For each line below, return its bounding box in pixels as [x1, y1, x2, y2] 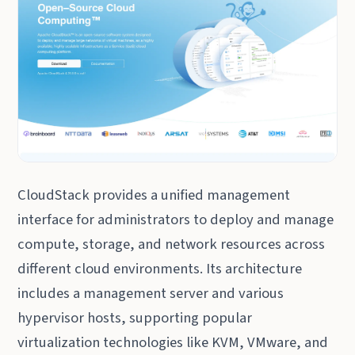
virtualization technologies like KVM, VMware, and [17, 331, 329, 353]
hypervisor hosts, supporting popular [17, 307, 253, 328]
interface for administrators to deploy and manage [17, 208, 334, 230]
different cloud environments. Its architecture [17, 258, 303, 279]
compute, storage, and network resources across [17, 233, 326, 254]
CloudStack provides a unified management [17, 184, 291, 205]
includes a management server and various [17, 282, 284, 303]
